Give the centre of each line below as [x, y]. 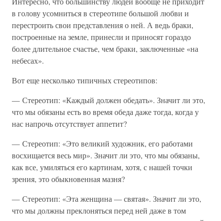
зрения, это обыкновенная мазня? [68, 179]
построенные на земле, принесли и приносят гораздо [101, 37]
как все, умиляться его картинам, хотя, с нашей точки [102, 167]
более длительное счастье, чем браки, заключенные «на [105, 49]
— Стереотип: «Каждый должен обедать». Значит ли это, [109, 100]
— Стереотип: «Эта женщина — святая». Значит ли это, [107, 199]
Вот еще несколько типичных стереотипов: [85, 80]
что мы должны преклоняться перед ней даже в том [99, 210]
